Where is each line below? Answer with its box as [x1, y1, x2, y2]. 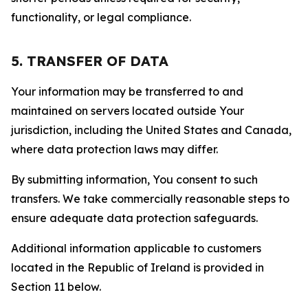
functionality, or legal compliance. [11, 10, 191, 24]
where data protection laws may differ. [11, 142, 218, 156]
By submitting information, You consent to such [11, 173, 258, 186]
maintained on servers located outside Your [11, 104, 244, 118]
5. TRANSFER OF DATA [11, 52, 168, 69]
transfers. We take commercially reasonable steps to [11, 192, 289, 206]
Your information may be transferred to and [11, 85, 243, 98]
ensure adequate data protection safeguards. [11, 211, 258, 225]
